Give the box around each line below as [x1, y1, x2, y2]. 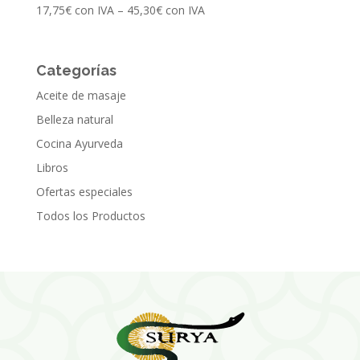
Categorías [35, 62, 117, 80]
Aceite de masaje [35, 88, 126, 104]
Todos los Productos [35, 208, 145, 224]
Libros [35, 160, 68, 176]
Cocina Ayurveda [35, 136, 123, 152]
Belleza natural [35, 112, 113, 128]
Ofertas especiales [35, 184, 133, 200]
